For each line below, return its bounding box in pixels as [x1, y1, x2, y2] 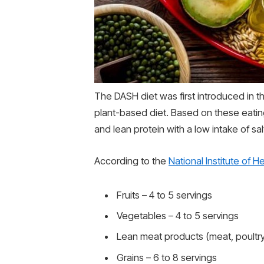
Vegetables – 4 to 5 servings [117, 210, 239, 222]
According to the [94, 154, 169, 167]
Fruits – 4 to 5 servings [117, 189, 212, 201]
